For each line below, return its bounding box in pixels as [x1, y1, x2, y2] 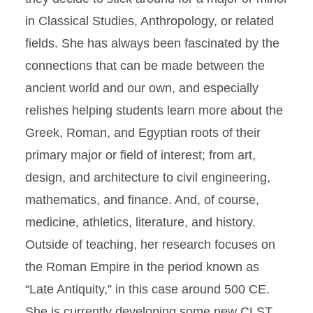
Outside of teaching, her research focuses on [25, 238, 275, 252]
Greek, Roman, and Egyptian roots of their [25, 126, 261, 140]
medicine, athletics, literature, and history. [25, 215, 256, 229]
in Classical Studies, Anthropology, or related [25, 14, 274, 28]
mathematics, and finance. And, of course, [25, 193, 259, 207]
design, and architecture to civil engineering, [25, 170, 270, 184]
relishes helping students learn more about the [25, 103, 283, 117]
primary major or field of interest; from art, [25, 148, 256, 162]
